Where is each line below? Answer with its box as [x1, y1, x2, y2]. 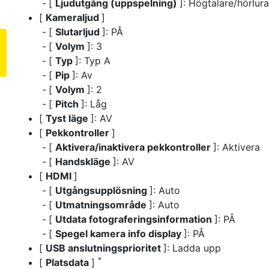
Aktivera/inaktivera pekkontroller [55, 141, 213, 153]
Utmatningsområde [55, 198, 149, 211]
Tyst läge [46, 112, 91, 124]
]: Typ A [75, 54, 110, 67]
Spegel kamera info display [55, 227, 184, 240]
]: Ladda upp [163, 241, 221, 254]
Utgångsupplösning [55, 184, 150, 196]
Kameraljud [46, 11, 101, 23]
